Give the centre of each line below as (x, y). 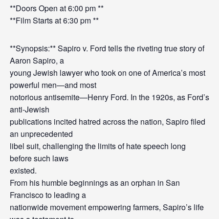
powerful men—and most (53, 85)
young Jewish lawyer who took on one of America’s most (108, 73)
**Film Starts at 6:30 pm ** (54, 20)
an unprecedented (41, 134)
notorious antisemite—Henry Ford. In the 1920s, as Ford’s (109, 97)
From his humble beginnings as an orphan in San (95, 183)
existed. (23, 170)
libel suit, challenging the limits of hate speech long (98, 146)
